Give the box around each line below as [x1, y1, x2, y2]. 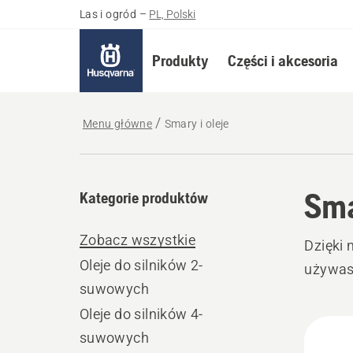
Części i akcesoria [227, 51, 338, 69]
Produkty [151, 51, 209, 69]
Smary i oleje [164, 117, 229, 130]
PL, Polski [149, 8, 196, 20]
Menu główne [82, 117, 153, 130]
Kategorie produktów [79, 188, 208, 206]
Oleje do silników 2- [79, 257, 203, 273]
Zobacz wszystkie [79, 232, 196, 248]
